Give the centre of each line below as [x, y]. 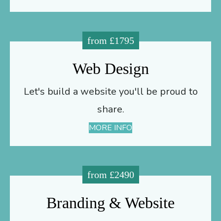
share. [110, 109]
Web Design [110, 68]
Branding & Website [110, 203]
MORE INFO [110, 128]
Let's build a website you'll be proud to [110, 91]
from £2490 [110, 174]
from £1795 [110, 40]
